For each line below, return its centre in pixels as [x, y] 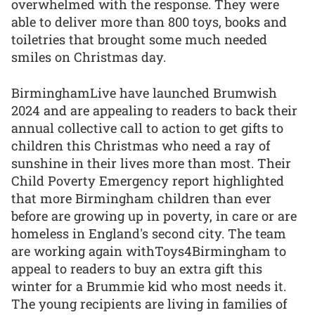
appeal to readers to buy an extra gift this [137, 268]
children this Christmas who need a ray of [141, 145]
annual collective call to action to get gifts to [147, 128]
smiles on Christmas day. [89, 57]
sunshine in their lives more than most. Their [151, 163]
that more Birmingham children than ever [141, 198]
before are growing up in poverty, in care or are [154, 216]
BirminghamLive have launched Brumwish [144, 92]
